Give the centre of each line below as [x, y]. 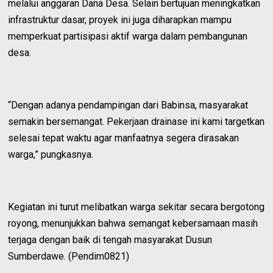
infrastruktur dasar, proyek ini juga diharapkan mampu [120, 19]
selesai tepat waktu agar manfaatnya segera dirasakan [124, 138]
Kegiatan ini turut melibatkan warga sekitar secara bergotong [136, 207]
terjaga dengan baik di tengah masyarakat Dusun [110, 239]
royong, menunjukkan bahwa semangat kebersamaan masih [133, 223]
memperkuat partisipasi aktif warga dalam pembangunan [128, 36]
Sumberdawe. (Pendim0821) [69, 256]
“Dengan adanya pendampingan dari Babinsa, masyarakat [128, 105]
